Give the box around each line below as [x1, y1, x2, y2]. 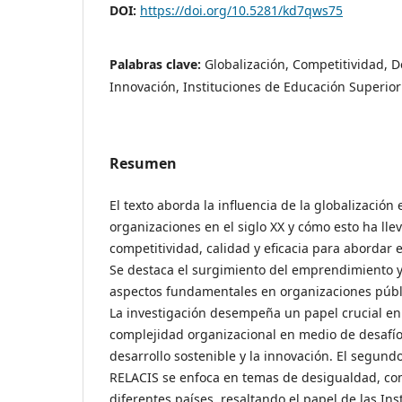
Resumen [109, 153, 177, 174]
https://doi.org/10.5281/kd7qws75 [140, 2, 343, 20]
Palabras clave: [109, 56, 205, 74]
